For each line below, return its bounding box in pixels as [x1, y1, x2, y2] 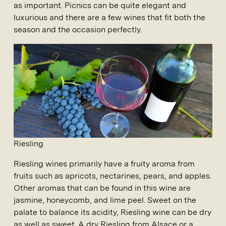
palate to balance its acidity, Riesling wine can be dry [14, 207, 211, 217]
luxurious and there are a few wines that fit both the [14, 13, 205, 22]
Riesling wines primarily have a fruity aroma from [14, 159, 195, 169]
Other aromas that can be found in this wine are [14, 183, 191, 193]
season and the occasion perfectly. [14, 25, 142, 34]
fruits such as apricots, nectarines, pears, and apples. [14, 171, 211, 181]
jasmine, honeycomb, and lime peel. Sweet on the [14, 195, 196, 205]
